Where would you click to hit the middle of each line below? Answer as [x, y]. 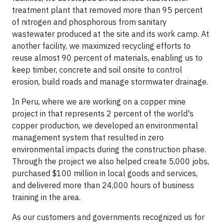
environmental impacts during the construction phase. [109, 149]
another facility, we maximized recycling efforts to [101, 46]
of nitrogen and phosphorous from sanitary [89, 22]
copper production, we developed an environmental [105, 125]
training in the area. [46, 197]
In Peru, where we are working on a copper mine [99, 101]
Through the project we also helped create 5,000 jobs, [111, 161]
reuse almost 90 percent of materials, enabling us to [107, 57]
